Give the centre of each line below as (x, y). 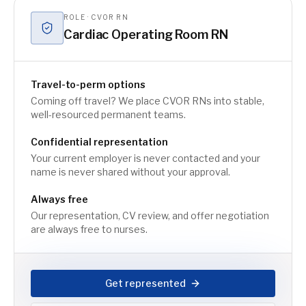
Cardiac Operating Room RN (146, 34)
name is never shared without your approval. (130, 172)
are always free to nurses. (89, 229)
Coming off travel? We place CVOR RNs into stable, (148, 101)
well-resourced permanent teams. (108, 114)
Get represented (145, 283)
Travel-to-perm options (88, 84)
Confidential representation (100, 142)
